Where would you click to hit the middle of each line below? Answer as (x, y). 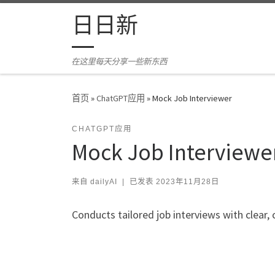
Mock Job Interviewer (192, 99)
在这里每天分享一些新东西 (119, 62)
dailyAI (104, 182)
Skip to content (46, 17)
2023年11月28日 (187, 182)
